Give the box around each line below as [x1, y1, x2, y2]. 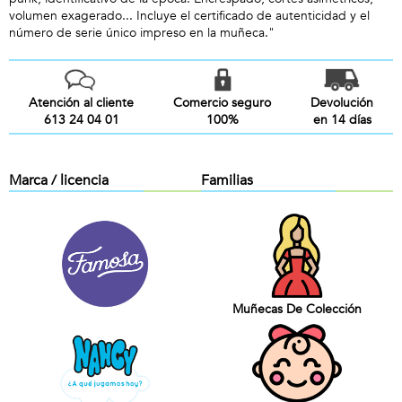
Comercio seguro [173, 94, 271, 111]
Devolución [310, 94, 373, 111]
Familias [201, 170, 253, 190]
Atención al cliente [29, 94, 134, 111]
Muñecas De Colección [232, 300, 362, 318]
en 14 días [312, 111, 371, 128]
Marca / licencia [9, 170, 109, 190]
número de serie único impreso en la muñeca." [9, 24, 275, 41]
